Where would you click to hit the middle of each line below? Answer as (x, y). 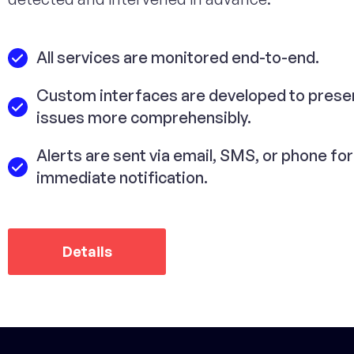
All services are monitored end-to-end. (178, 57)
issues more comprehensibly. (144, 117)
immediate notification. (122, 177)
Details (87, 251)
